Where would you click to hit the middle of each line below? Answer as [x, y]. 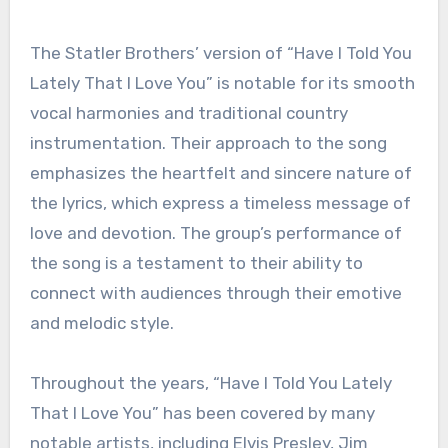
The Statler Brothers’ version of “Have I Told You [220, 53]
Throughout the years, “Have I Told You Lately [210, 383]
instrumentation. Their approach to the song [208, 143]
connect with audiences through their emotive [215, 293]
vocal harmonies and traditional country [188, 113]
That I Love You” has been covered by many [202, 413]
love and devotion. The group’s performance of [215, 233]
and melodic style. [101, 323]
